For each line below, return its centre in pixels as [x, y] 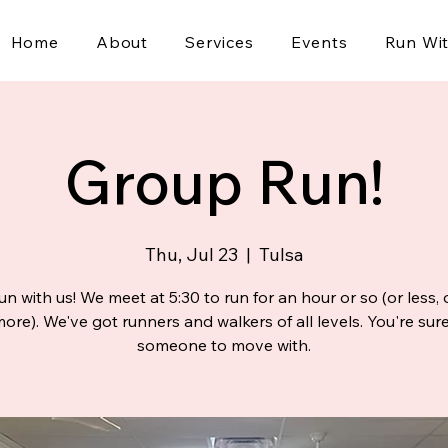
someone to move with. [224, 345]
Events [319, 42]
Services [219, 42]
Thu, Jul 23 [191, 254]
